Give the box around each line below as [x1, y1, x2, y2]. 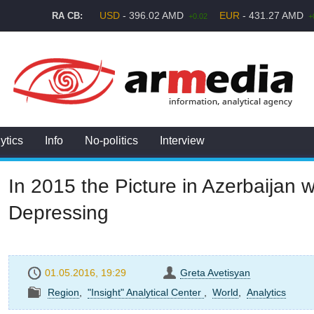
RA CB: [52, 11, 83, 21]
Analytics [247, 287, 286, 298]
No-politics [85, 135, 138, 146]
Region [48, 287, 79, 298]
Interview [160, 135, 205, 146]
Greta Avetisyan [180, 267, 250, 278]
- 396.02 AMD [120, 10, 186, 21]
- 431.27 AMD [240, 10, 306, 21]
